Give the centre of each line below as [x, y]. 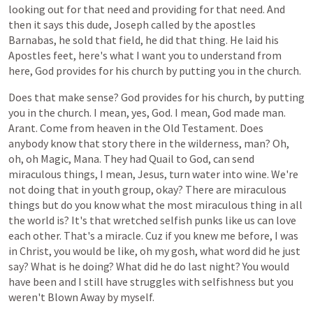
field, [131, 40]
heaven [114, 128]
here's [93, 55]
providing [174, 9]
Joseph [131, 24]
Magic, [56, 159]
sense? [103, 97]
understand [228, 55]
